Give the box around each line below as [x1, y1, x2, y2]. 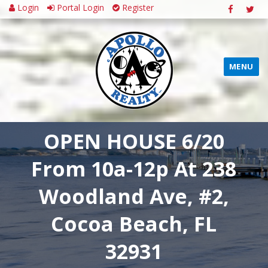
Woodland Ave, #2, [38, 182, 229, 210]
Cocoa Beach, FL [51, 210, 217, 237]
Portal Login [54, 2, 104, 13]
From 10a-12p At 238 [31, 155, 237, 182]
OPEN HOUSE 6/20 [43, 127, 224, 155]
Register [120, 2, 154, 13]
